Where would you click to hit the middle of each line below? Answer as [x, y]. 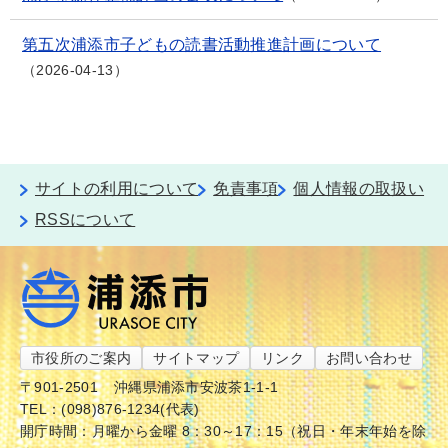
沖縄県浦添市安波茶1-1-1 [196, 387]
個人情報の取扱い [359, 188]
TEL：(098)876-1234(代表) [110, 409]
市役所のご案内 [81, 358]
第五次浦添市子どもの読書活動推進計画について [202, 44]
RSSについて [85, 219]
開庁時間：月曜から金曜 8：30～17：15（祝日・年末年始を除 [223, 431]
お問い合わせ [369, 358]
